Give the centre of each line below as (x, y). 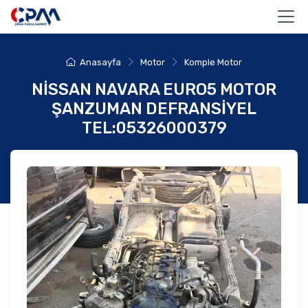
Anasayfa (100, 63)
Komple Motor (213, 63)
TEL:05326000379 (154, 128)
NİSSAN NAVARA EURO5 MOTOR (154, 90)
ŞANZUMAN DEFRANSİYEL (154, 109)
